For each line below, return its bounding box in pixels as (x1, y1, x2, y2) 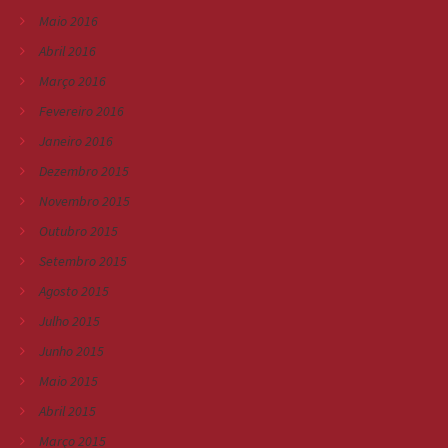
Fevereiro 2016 (39, 101, 124, 120)
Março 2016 (39, 71, 106, 90)
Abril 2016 (39, 41, 96, 60)
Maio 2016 (39, 11, 98, 30)
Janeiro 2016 (39, 131, 113, 150)
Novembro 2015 (39, 191, 130, 210)
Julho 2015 (39, 311, 100, 330)
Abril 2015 (39, 401, 96, 420)
